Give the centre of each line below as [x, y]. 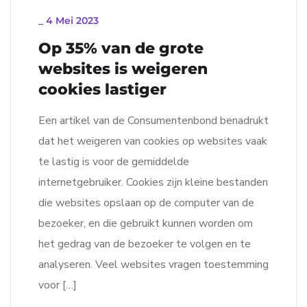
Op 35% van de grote [121, 49]
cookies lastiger [102, 90]
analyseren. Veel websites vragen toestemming [153, 265]
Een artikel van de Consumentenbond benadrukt [153, 121]
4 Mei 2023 [72, 21]
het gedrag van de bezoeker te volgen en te [145, 244]
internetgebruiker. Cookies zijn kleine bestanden [153, 183]
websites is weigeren [123, 69]
